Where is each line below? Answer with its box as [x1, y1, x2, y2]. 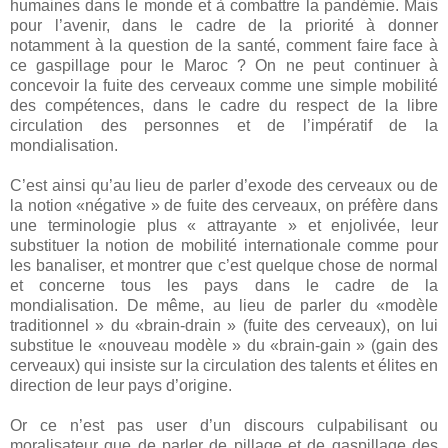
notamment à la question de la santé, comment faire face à [10, 37, 438, 55]
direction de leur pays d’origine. [10, 377, 236, 395]
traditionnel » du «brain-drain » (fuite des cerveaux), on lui [10, 317, 438, 335]
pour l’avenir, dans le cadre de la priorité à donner [10, 17, 438, 35]
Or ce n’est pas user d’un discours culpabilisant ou [10, 417, 438, 435]
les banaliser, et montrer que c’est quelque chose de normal [10, 257, 438, 275]
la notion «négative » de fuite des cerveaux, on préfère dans [10, 197, 438, 215]
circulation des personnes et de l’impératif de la [10, 117, 438, 135]
